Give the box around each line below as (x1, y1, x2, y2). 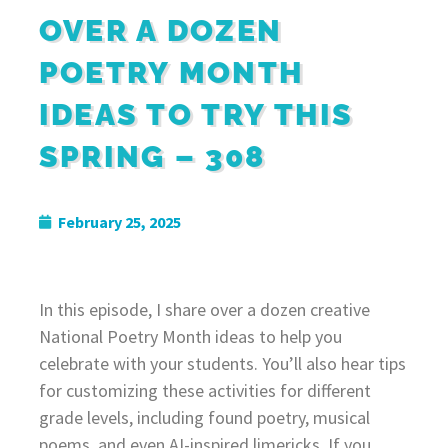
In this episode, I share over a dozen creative (38, 297, 370, 321)
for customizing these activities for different (38, 378, 371, 402)
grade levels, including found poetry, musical (38, 405, 370, 429)
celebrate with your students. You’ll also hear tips (38, 351, 406, 375)
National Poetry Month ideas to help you (38, 324, 342, 348)
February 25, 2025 (57, 211, 181, 232)
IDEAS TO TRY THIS (38, 96, 354, 132)
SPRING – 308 (38, 138, 266, 174)
